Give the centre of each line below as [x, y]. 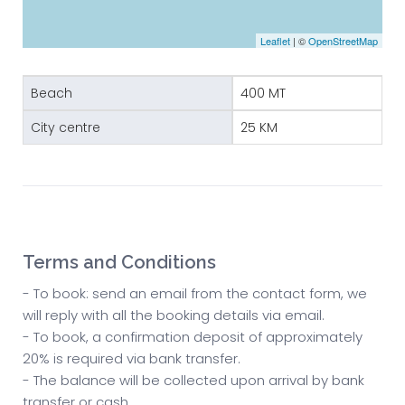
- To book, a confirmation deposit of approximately [193, 337]
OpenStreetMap [343, 41]
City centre [66, 128]
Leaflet [275, 41]
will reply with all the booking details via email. [174, 316]
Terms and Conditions [119, 263]
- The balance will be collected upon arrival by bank [193, 381]
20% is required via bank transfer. [132, 359]
